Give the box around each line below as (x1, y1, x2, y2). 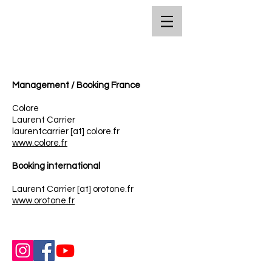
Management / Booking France (12, 81, 140, 90)
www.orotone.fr (12, 196, 75, 205)
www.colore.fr (12, 138, 67, 148)
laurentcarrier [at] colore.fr (12, 127, 120, 136)
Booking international (12, 161, 100, 171)
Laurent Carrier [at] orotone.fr (12, 185, 134, 194)
